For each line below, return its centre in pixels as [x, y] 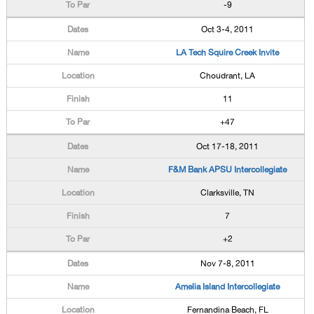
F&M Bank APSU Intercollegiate [228, 170]
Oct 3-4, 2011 [228, 29]
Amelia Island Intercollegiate [228, 287]
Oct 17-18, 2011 [228, 146]
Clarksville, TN [228, 193]
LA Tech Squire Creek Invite [228, 53]
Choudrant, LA [228, 76]
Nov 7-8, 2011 [227, 264]
